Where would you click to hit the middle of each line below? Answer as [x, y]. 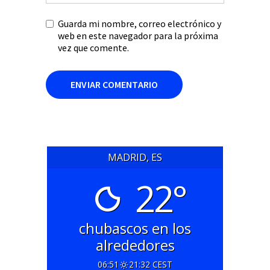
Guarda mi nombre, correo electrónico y [140, 24]
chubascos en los [135, 228]
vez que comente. [93, 48]
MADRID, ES [135, 157]
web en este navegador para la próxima [138, 36]
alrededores [135, 245]
